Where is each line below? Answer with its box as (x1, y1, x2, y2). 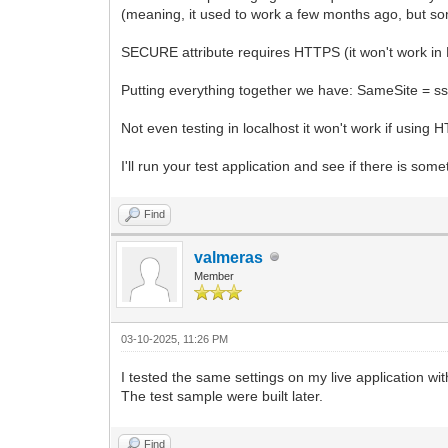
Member (194, 269, 235, 282)
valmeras (194, 248, 264, 266)
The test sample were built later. (121, 387, 324, 404)
